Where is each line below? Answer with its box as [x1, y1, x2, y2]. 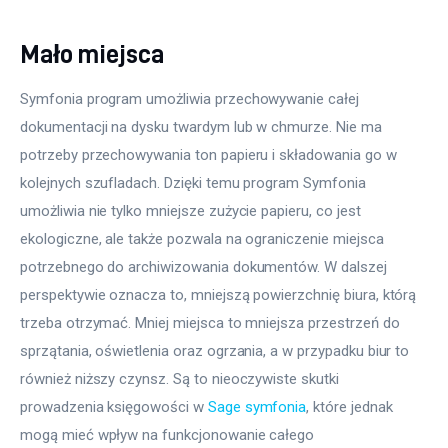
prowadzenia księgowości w [20, 397, 208, 416]
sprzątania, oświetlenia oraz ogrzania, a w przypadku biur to [20, 341, 414, 360]
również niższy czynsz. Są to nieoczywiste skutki [20, 369, 343, 388]
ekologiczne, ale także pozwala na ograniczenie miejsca [20, 229, 388, 248]
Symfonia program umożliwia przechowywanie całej [20, 89, 363, 108]
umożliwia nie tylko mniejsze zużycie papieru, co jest [20, 201, 365, 220]
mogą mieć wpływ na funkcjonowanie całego [20, 425, 319, 444]
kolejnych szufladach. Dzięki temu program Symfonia [20, 173, 370, 192]
